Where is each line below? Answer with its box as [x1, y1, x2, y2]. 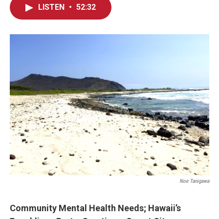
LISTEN [38, 2, 66, 12]
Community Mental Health [10, 202, 118, 213]
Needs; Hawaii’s [118, 202, 181, 213]
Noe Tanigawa [179, 177, 209, 184]
